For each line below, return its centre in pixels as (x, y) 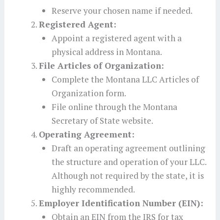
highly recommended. (93, 189)
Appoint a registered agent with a (116, 38)
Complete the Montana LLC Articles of (125, 79)
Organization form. (89, 93)
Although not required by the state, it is (127, 175)
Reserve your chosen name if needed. (122, 10)
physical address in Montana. (107, 52)
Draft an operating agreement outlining (128, 148)
